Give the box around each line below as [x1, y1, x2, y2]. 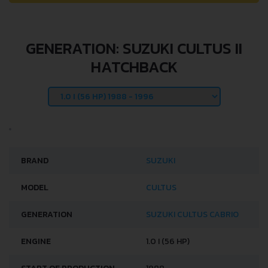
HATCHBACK [90, 55, 178, 78]
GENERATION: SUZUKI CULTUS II [26, 36, 242, 60]
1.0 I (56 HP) [146, 235, 190, 248]
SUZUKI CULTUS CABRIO [146, 208, 239, 221]
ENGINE [21, 235, 51, 248]
